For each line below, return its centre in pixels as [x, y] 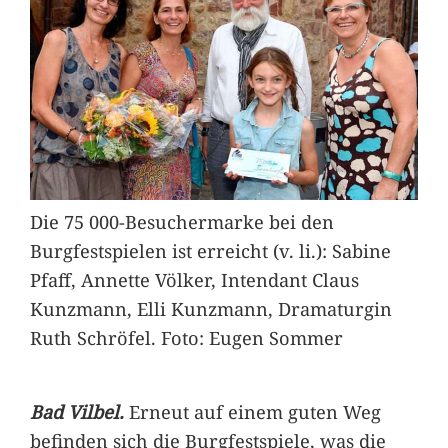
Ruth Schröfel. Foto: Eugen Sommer [186, 338]
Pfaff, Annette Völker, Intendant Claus [194, 280]
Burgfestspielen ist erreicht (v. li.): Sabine [210, 251]
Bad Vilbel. [79, 411]
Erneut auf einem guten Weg [254, 411]
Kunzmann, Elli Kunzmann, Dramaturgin [210, 309]
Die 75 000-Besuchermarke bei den [181, 222]
